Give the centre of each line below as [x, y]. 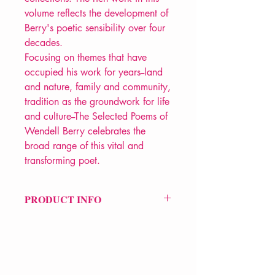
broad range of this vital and [84, 146]
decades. [44, 43]
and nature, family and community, [98, 87]
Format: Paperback [60, 261]
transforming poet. [62, 161]
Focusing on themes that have [86, 58]
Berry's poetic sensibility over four [95, 28]
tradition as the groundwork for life [97, 102]
